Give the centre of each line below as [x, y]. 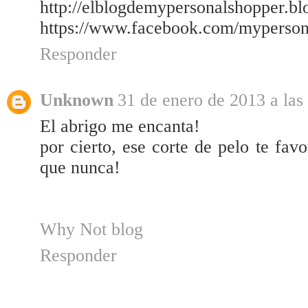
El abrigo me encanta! [120, 126]
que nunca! [80, 168]
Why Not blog [91, 230]
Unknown [77, 100]
